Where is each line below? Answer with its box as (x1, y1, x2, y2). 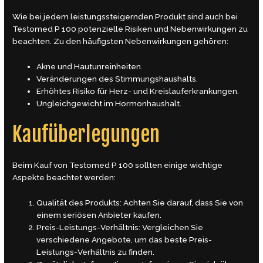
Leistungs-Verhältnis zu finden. (36, 247, 155, 257)
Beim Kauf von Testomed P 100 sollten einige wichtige (12, 160, 223, 170)
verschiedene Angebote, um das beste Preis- (36, 234, 213, 244)
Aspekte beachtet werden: (12, 172, 116, 182)
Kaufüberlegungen (12, 121, 160, 147)
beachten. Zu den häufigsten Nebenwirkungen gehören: (12, 36, 229, 46)
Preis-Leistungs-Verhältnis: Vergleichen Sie (36, 222, 204, 232)
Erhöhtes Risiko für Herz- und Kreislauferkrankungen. (36, 86, 240, 96)
